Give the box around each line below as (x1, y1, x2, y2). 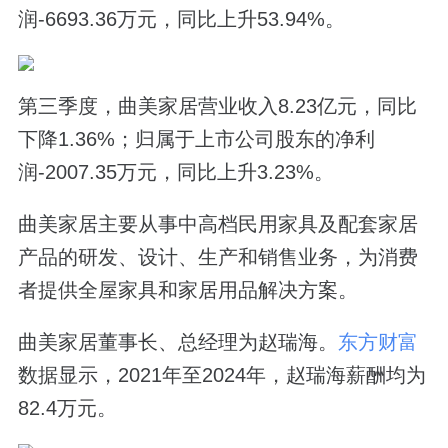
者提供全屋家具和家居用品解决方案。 (17, 279, 358, 302)
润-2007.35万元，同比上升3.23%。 (17, 161, 334, 184)
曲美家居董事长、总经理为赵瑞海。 (17, 331, 338, 354)
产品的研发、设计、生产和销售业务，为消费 (17, 246, 418, 269)
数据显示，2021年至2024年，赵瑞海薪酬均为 (17, 364, 426, 387)
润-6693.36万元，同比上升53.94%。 (17, 7, 345, 30)
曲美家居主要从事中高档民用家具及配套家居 (17, 213, 418, 236)
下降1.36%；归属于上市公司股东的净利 (17, 128, 375, 151)
